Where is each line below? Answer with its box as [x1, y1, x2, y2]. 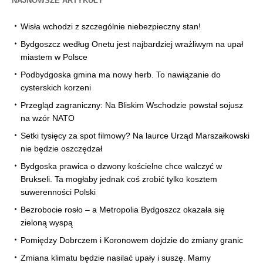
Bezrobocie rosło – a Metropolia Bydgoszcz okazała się [21, 205, 225, 215]
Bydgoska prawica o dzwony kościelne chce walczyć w [21, 161, 222, 171]
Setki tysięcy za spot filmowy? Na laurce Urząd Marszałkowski [21, 131, 249, 141]
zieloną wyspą [21, 218, 73, 228]
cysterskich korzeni [21, 83, 91, 93]
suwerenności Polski [21, 187, 96, 197]
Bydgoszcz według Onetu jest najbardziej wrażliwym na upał [21, 39, 243, 49]
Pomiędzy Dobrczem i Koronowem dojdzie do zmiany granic [21, 235, 243, 245]
